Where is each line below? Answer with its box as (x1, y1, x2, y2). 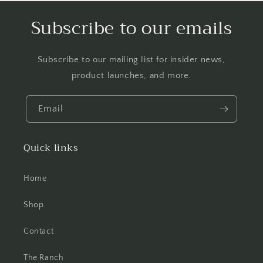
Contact (23, 227, 54, 236)
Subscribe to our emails (31, 13, 232, 43)
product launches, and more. (71, 70, 192, 80)
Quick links (23, 140, 78, 156)
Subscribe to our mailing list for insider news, (38, 55, 225, 65)
